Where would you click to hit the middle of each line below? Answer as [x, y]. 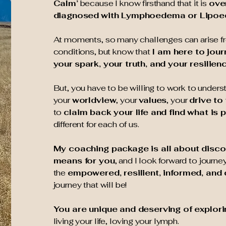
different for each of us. [96, 124]
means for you [84, 161]
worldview [94, 100]
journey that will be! [90, 185]
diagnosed [76, 15]
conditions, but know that [103, 52]
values [153, 100]
